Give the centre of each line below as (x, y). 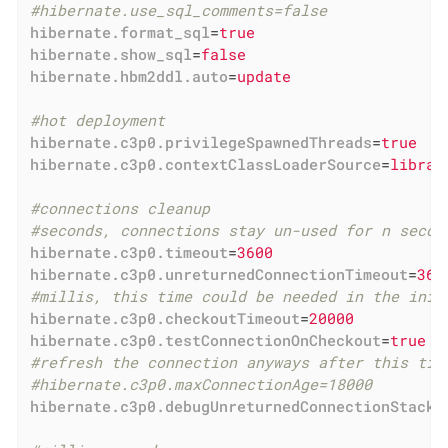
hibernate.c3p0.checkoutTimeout (165, 317)
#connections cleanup (120, 207)
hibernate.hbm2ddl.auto (129, 75)
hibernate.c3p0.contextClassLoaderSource (206, 163)
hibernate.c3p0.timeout (129, 251)
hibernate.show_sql (111, 53)
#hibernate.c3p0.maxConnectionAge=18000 (201, 383)
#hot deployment (98, 119)
